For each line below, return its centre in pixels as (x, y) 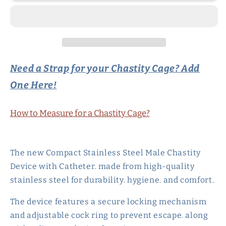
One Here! (33, 85)
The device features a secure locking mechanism (108, 201)
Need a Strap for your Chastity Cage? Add (105, 69)
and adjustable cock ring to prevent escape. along (109, 215)
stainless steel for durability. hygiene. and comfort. (112, 180)
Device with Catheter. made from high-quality (102, 166)
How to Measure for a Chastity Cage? (80, 113)
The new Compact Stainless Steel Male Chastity (105, 152)
